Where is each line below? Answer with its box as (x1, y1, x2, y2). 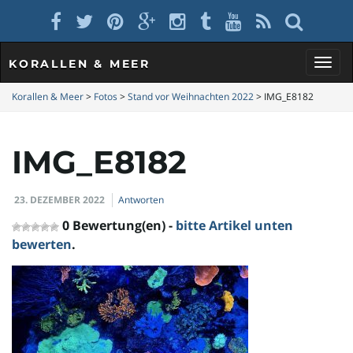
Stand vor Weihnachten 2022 (128, 90, 254, 103)
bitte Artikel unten (176, 217, 293, 234)
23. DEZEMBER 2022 (14, 193, 105, 206)
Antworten (118, 193, 164, 206)
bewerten (12, 236, 72, 253)
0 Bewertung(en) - (62, 217, 176, 234)
